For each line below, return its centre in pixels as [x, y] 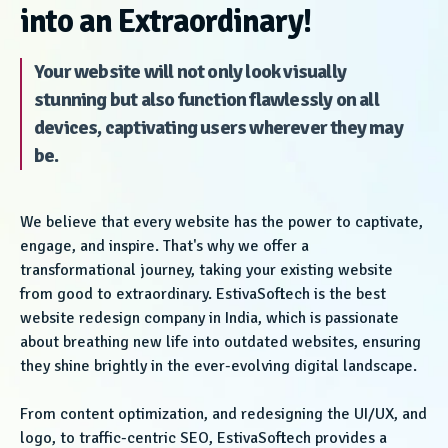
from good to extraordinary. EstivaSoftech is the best [203, 294]
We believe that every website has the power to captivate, [221, 222]
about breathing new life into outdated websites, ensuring [220, 342]
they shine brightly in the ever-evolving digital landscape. [218, 366]
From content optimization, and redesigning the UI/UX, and [223, 414]
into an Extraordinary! [165, 22]
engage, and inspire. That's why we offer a [164, 246]
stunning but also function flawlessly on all [206, 100]
